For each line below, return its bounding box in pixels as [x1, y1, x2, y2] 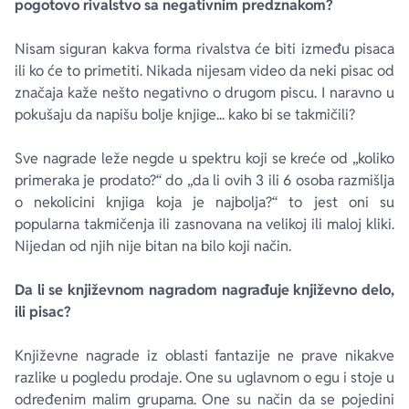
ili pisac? [15, 302, 71, 321]
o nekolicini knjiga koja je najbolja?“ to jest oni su [15, 193, 394, 212]
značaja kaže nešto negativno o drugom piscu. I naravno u [15, 83, 394, 102]
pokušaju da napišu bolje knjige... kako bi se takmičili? [15, 105, 355, 124]
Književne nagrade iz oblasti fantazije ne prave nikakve [15, 346, 394, 365]
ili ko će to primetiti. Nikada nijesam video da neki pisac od [15, 61, 394, 80]
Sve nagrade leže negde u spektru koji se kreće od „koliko [15, 149, 394, 168]
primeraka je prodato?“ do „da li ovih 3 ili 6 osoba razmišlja [15, 171, 394, 190]
